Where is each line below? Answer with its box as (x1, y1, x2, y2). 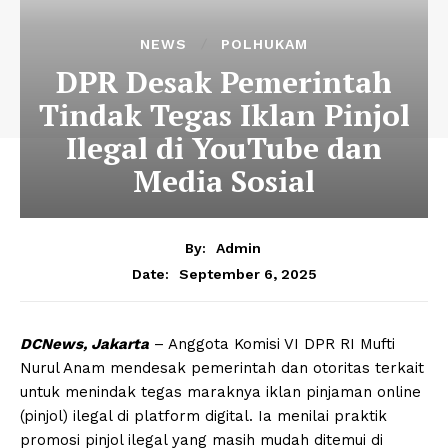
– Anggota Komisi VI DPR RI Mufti (154, 334, 395, 353)
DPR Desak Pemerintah (56, 62, 392, 103)
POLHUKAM (221, 36, 308, 53)
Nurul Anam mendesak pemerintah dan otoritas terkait (20, 358, 424, 377)
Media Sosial (133, 161, 315, 202)
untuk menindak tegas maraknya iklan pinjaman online (20, 382, 421, 401)
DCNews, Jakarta (20, 334, 149, 353)
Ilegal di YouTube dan (66, 128, 382, 169)
